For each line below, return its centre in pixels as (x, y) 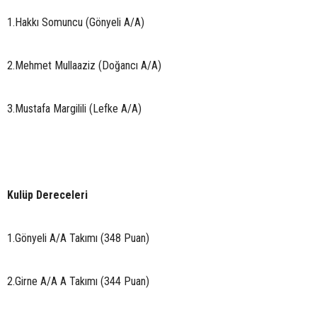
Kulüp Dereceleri (47, 195)
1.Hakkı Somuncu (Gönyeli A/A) (76, 22)
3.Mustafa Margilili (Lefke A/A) (74, 108)
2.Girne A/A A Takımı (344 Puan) (78, 281)
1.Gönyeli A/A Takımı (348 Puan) (78, 238)
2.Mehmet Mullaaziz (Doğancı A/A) (84, 65)
